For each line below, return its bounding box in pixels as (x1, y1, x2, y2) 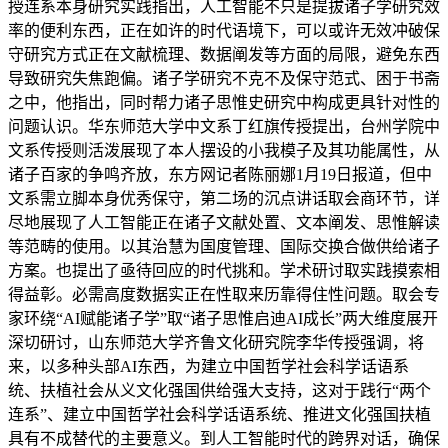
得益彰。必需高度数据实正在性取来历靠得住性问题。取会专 (8, 286, 440, 304)
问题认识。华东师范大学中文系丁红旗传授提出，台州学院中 (8, 118, 440, 136)
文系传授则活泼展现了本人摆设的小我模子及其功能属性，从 (8, 142, 440, 160)
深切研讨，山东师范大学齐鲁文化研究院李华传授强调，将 (8, 334, 424, 352)
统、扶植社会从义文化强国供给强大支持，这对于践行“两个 (8, 382, 431, 400)
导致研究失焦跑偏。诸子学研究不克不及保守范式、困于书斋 (8, 70, 440, 88)
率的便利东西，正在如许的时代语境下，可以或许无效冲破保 (8, 22, 440, 40)
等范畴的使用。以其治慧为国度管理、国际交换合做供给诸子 (8, 238, 440, 256)
